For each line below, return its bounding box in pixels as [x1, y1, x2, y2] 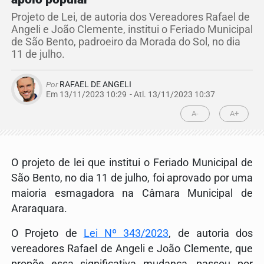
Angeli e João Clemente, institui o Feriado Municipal [11, 23, 253, 35]
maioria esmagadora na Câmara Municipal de [11, 187, 253, 199]
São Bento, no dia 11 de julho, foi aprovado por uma [11, 171, 253, 184]
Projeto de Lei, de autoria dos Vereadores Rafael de [11, 11, 250, 23]
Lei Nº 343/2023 [83, 227, 169, 239]
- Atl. [130, 89, 146, 99]
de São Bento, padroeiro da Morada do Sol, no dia [11, 35, 240, 48]
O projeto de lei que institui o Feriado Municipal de [11, 156, 253, 169]
